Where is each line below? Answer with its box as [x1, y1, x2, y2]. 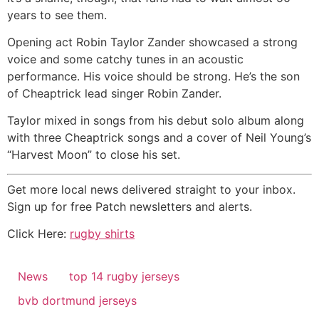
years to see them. [7, 7, 107, 22]
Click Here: [7, 226, 70, 241]
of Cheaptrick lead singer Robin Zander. [7, 86, 221, 101]
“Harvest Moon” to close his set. [7, 147, 180, 162]
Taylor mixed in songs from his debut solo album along [7, 113, 304, 128]
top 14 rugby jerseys [69, 268, 179, 283]
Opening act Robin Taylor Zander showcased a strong [7, 35, 298, 50]
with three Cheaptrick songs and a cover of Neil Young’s [7, 130, 311, 145]
